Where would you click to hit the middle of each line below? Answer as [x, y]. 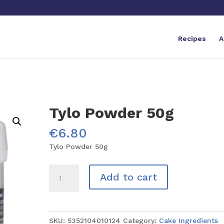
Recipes [192, 39]
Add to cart [129, 177]
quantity [63, 204]
